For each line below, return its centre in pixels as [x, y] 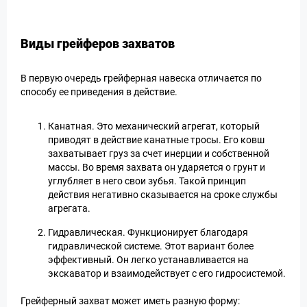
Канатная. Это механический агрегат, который [154, 126]
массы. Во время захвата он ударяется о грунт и [157, 167]
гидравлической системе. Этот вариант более [151, 246]
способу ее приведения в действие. [99, 92]
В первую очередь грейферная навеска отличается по [141, 78]
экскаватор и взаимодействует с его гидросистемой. [167, 273]
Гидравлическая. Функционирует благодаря [148, 232]
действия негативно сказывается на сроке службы [163, 195]
